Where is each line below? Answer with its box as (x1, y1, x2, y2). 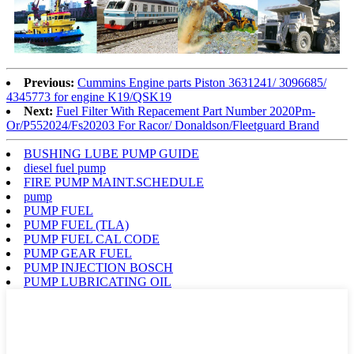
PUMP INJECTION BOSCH (24, 261, 173, 275)
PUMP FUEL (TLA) (24, 218, 129, 232)
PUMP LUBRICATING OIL (24, 275, 171, 289)
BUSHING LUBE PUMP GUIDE (24, 147, 199, 161)
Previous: (24, 76, 74, 90)
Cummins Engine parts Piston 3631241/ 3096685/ (77, 76, 326, 90)
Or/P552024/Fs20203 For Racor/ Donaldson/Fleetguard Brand (6, 119, 319, 133)
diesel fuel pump (24, 161, 106, 175)
